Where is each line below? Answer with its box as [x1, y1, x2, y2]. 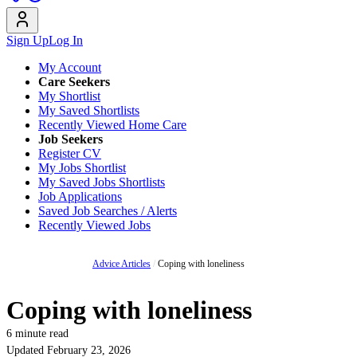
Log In [49, 33, 83, 47]
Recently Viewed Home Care [38, 118, 186, 131]
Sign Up [6, 33, 49, 47]
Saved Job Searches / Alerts [38, 204, 177, 218]
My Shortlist [38, 89, 100, 103]
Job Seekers [38, 132, 103, 146]
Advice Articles [92, 258, 151, 269]
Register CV [38, 147, 101, 160]
